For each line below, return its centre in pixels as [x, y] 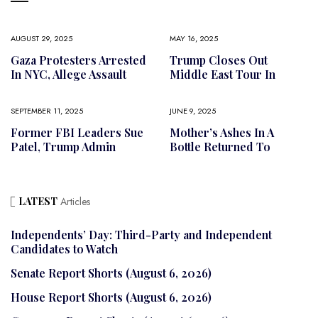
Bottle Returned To [220, 146]
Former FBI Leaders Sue [77, 132]
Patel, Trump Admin [63, 146]
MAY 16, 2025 [194, 38]
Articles [74, 201]
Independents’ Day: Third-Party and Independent [141, 234]
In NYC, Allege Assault [68, 74]
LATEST [38, 201]
